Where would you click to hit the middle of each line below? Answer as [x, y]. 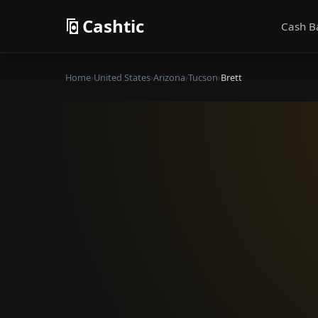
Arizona [169, 77]
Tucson [203, 77]
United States [122, 77]
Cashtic [113, 26]
